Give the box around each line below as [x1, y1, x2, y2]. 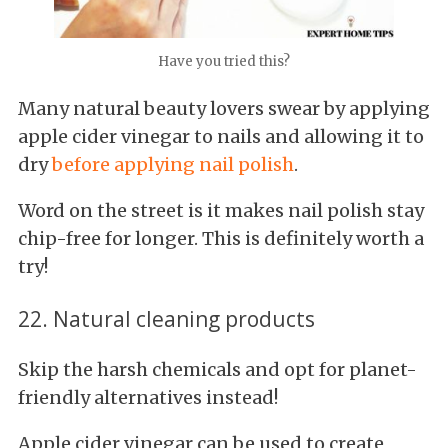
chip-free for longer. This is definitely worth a [18, 227, 424, 251]
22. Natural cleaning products [18, 304, 315, 334]
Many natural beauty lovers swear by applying [18, 97, 430, 121]
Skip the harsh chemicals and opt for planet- [18, 358, 417, 382]
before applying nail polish [52, 153, 294, 177]
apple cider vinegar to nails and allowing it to [18, 125, 424, 149]
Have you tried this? [158, 53, 290, 71]
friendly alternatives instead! [18, 386, 278, 410]
